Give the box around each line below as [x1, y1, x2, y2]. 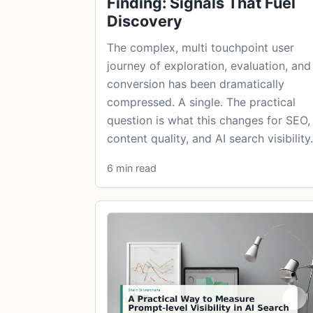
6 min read [107, 161, 156, 174]
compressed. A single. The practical [107, 94, 296, 109]
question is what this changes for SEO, [107, 112, 310, 127]
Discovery [107, 11, 182, 30]
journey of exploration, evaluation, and [107, 58, 311, 73]
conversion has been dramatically [107, 76, 284, 91]
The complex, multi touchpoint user [107, 40, 294, 54]
